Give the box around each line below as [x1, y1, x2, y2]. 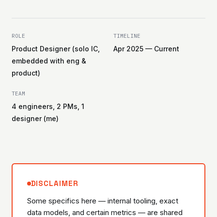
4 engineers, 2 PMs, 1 [12, 102, 84, 110]
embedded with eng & [12, 57, 86, 65]
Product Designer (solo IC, [12, 45, 100, 53]
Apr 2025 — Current [113, 45, 179, 53]
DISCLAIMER [31, 178, 78, 188]
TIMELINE [113, 32, 140, 39]
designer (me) [12, 114, 59, 123]
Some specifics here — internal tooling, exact [27, 196, 178, 205]
